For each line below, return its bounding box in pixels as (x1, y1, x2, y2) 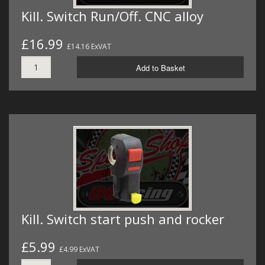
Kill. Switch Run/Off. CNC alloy (21, 7, 203, 25)
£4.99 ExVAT (59, 244, 99, 254)
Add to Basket (135, 62, 185, 74)
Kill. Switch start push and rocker (21, 209, 224, 228)
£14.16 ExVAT (67, 41, 111, 52)
